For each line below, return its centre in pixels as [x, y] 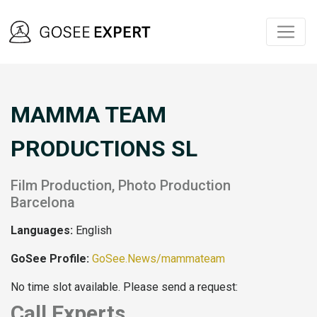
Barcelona [43, 203]
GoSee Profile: [51, 259]
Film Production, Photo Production [121, 186]
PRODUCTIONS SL [104, 149]
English [92, 231]
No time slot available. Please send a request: [124, 287]
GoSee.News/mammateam [158, 259]
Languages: [42, 231]
